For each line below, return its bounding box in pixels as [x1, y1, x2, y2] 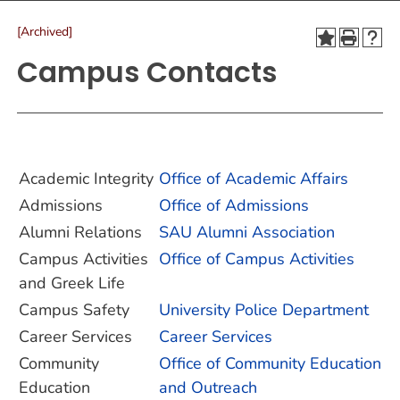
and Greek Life [19, 272, 125, 294]
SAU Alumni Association [159, 221, 335, 243]
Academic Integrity [19, 168, 154, 189]
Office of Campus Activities [159, 248, 354, 270]
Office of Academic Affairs [159, 168, 348, 189]
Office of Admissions [159, 195, 309, 216]
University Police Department [159, 299, 369, 321]
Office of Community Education [159, 353, 381, 374]
